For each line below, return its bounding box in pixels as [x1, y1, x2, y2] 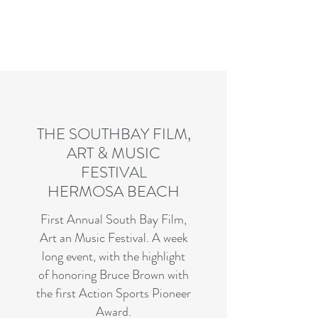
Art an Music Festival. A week [39, 229, 188, 247]
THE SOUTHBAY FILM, [36, 123, 191, 145]
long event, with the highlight [42, 247, 185, 265]
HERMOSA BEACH [48, 180, 180, 202]
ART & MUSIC [67, 142, 160, 164]
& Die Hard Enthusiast [69, 35, 158, 50]
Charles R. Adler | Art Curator [50, 21, 177, 35]
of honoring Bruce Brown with [38, 265, 189, 284]
